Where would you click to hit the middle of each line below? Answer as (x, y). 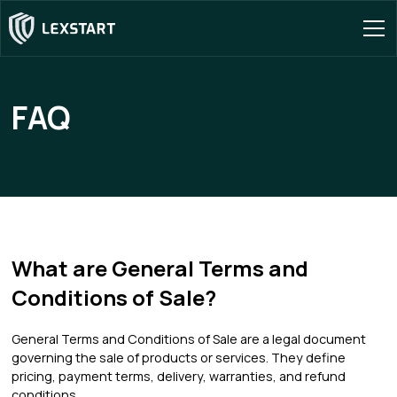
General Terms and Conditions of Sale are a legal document (189, 339)
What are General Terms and (160, 268)
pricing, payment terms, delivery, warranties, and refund (179, 376)
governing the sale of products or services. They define (179, 358)
